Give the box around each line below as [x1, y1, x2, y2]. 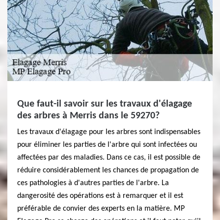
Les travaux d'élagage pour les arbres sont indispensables [17, 128, 200, 136]
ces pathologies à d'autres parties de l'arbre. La [17, 179, 169, 187]
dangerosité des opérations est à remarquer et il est [17, 192, 183, 200]
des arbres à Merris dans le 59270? [17, 111, 160, 121]
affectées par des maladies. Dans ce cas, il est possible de [17, 154, 200, 162]
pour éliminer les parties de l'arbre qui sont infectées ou [17, 141, 197, 149]
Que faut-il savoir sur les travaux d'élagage [17, 99, 192, 109]
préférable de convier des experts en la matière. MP [17, 205, 185, 213]
